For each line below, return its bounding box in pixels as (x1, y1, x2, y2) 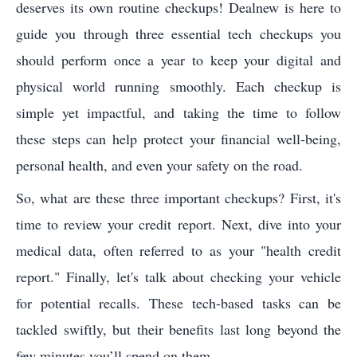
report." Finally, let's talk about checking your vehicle (16, 267, 341, 286)
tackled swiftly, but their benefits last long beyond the (16, 320, 341, 339)
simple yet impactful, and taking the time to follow (16, 103, 341, 122)
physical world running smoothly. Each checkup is (16, 76, 341, 96)
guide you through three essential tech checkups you (16, 24, 341, 43)
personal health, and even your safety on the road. (16, 155, 303, 175)
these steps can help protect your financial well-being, (16, 129, 341, 148)
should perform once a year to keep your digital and (16, 50, 341, 69)
